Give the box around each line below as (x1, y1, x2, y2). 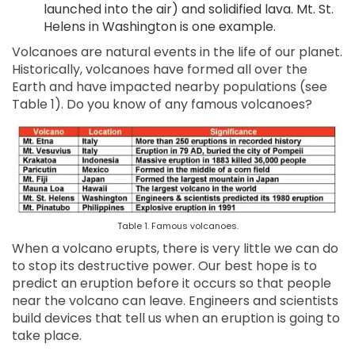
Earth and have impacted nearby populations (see (12, 78, 327, 97)
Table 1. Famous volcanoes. (116, 219, 239, 233)
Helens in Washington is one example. (44, 17, 276, 36)
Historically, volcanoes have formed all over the (12, 60, 307, 79)
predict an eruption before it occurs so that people (12, 274, 331, 293)
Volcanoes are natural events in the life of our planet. (12, 43, 342, 62)
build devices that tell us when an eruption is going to (12, 309, 340, 328)
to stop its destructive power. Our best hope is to (12, 257, 317, 276)
